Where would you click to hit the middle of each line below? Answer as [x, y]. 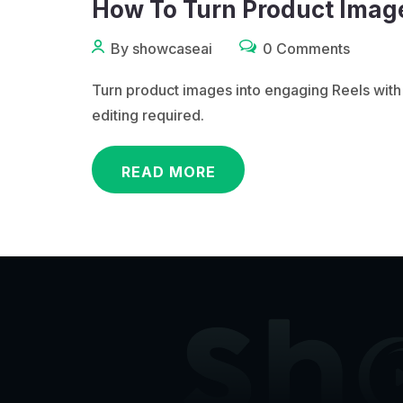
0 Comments [304, 49]
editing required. [148, 115]
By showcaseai [159, 49]
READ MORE [168, 172]
